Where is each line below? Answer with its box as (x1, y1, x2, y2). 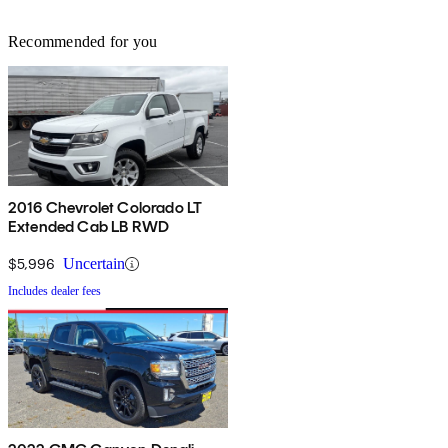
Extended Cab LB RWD (8, 217, 170, 237)
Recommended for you (8, 33, 158, 51)
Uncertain (63, 255, 125, 273)
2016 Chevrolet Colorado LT (8, 198, 203, 218)
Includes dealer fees (8, 284, 101, 299)
